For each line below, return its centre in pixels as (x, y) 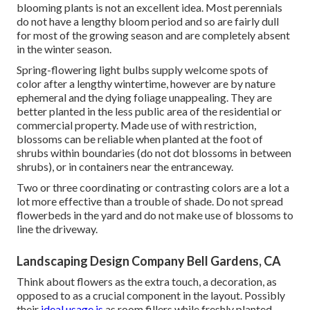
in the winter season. (64, 48)
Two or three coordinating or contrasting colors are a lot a (153, 187)
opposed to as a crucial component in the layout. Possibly (151, 295)
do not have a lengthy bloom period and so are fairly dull (148, 21)
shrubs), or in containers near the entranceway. (125, 166)
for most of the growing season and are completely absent (153, 35)
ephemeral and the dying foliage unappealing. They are (144, 97)
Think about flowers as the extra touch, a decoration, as (147, 281)
